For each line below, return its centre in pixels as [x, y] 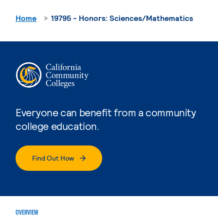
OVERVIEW [27, 212]
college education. [57, 126]
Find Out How [53, 158]
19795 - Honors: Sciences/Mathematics [122, 18]
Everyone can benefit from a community [106, 112]
